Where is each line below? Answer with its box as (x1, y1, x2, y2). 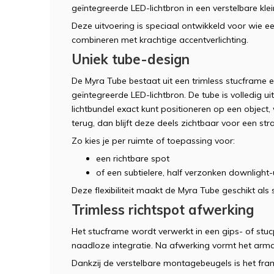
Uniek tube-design (72, 51, 190, 68)
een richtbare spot (96, 153, 169, 164)
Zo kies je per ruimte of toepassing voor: (72, 135, 235, 146)
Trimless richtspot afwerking (72, 201, 254, 218)
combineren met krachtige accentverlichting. (72, 34, 248, 45)
